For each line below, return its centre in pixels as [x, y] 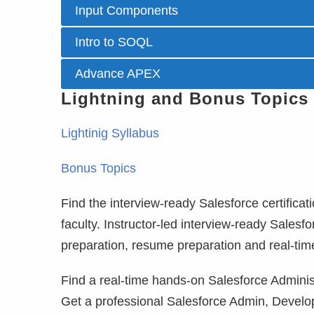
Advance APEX [118, 74]
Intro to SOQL [114, 42]
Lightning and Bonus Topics [185, 98]
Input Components [127, 11]
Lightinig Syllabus [110, 133]
